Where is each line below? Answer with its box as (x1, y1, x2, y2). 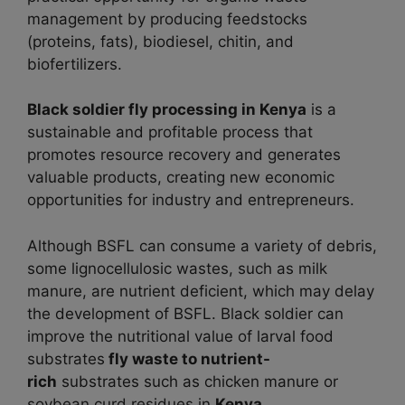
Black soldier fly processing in (27, 100, 259, 119)
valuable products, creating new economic (27, 168, 334, 187)
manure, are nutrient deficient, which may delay (27, 281, 374, 300)
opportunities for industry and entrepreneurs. (27, 191, 354, 210)
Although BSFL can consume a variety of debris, (27, 236, 377, 255)
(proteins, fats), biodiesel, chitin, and (27, 32, 294, 51)
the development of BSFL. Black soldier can (27, 304, 344, 323)
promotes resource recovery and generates (27, 146, 341, 165)
